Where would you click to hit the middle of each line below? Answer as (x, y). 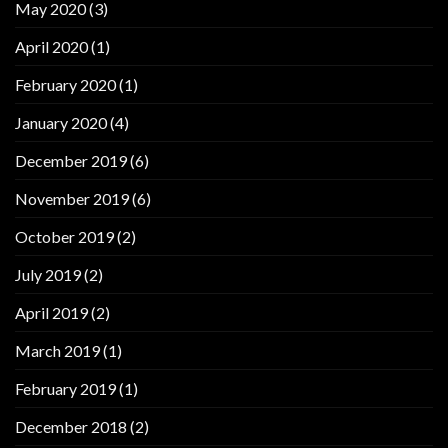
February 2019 (65, 388)
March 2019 (57, 350)
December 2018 (71, 426)
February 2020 (65, 84)
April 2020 (51, 46)
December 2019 (71, 160)
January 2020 (61, 122)
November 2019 (72, 198)
